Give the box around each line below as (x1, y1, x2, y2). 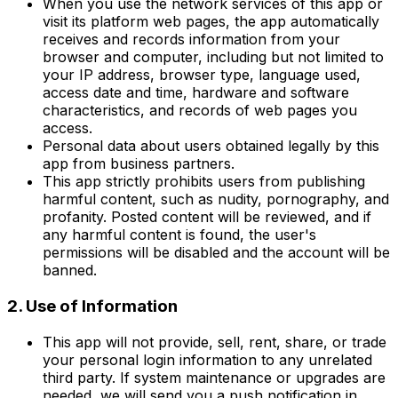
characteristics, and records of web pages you (43, 101, 357, 120)
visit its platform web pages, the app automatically (43, 12, 379, 31)
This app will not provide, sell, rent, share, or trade (43, 332, 386, 351)
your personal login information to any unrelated (43, 350, 372, 369)
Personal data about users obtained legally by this (43, 137, 379, 155)
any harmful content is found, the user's (43, 226, 316, 244)
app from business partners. (43, 155, 235, 173)
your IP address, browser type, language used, (43, 66, 361, 84)
